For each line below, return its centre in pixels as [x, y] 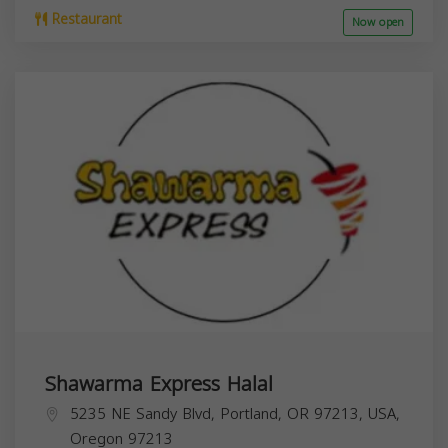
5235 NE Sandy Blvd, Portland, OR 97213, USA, [235, 413]
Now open [378, 22]
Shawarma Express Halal [159, 383]
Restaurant [84, 19]
